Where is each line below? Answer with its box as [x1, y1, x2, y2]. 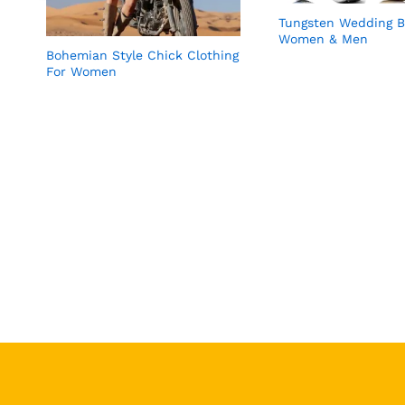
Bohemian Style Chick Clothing [46, 47, 239, 62]
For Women [46, 63, 117, 79]
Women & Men [278, 32, 368, 47]
